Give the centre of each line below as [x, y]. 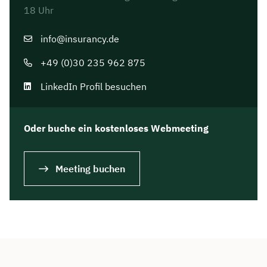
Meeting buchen [90, 168]
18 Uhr [39, 10]
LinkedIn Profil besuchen [94, 87]
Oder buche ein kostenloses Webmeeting [116, 128]
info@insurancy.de [80, 39]
